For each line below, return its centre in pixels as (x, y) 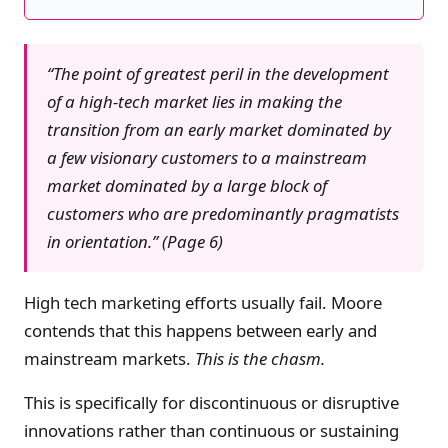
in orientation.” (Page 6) (135, 241)
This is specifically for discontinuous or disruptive (211, 403)
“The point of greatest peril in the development (218, 73)
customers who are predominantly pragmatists (223, 213)
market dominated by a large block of (187, 185)
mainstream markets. (109, 358)
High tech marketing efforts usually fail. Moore (203, 302)
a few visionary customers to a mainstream (207, 157)
